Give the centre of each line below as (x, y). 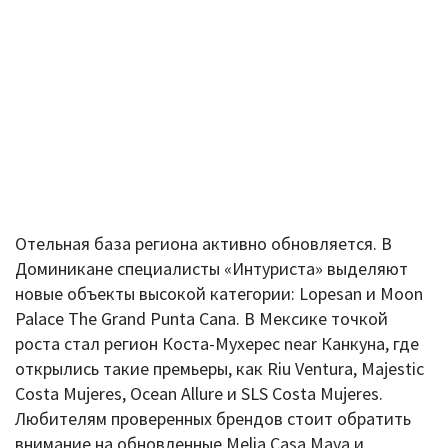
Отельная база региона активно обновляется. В (203, 243)
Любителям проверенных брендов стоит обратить (213, 418)
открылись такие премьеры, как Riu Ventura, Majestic (219, 368)
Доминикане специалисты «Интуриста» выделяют (211, 268)
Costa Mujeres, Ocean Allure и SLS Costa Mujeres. (199, 393)
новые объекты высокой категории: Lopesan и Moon (219, 293)
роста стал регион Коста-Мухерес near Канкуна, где (217, 343)
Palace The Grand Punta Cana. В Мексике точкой (201, 318)
